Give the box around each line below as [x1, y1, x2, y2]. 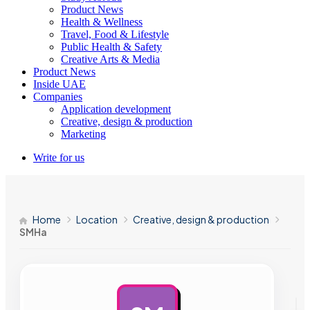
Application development [61, 103, 171, 115]
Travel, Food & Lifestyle [61, 28, 169, 40]
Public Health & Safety [61, 41, 162, 53]
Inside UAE [33, 78, 86, 90]
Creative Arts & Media [61, 53, 160, 65]
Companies [33, 91, 82, 102]
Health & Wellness [61, 16, 143, 28]
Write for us [33, 152, 84, 163]
